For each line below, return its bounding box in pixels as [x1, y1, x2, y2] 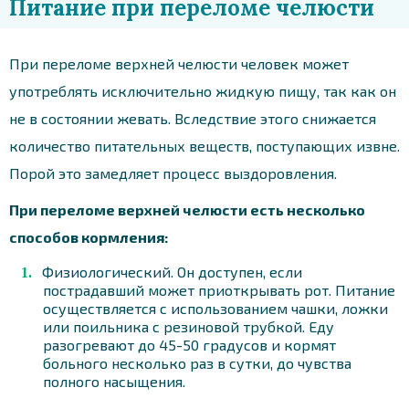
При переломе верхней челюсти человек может [9, 54, 349, 72]
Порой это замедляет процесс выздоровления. [9, 163, 337, 182]
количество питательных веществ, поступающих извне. [9, 136, 400, 154]
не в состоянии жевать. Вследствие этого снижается [9, 109, 376, 127]
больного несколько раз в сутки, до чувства [43, 353, 351, 372]
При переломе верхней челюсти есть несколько [9, 200, 365, 218]
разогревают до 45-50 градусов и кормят [43, 335, 336, 353]
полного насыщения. [43, 372, 185, 390]
